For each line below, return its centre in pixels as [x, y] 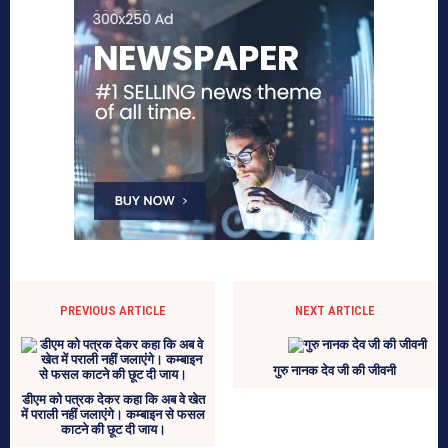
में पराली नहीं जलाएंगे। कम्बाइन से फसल [113, 415]
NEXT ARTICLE [334, 311]
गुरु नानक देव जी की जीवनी [335, 371]
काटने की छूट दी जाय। [113, 430]
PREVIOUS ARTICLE [113, 311]
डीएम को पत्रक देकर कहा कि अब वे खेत [113, 400]
